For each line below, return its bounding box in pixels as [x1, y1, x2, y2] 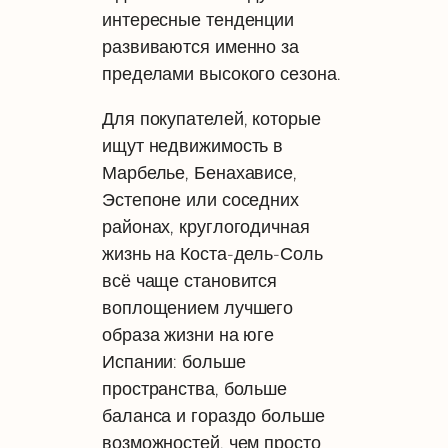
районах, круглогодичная [102, 215, 310, 237]
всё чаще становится [102, 269, 278, 291]
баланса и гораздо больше [102, 404, 325, 426]
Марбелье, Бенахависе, [102, 161, 297, 183]
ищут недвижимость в [102, 134, 284, 156]
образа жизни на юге [102, 323, 275, 345]
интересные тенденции [102, 9, 295, 31]
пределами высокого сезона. [102, 63, 341, 85]
